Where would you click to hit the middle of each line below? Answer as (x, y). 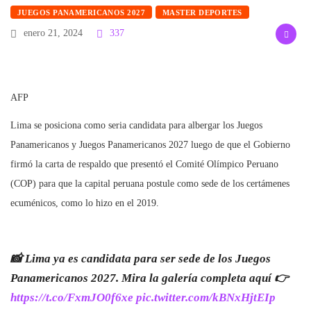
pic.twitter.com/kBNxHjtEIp (206, 297)
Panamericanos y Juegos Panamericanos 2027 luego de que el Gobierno (150, 145)
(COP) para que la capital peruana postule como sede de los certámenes (150, 184)
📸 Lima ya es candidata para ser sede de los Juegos (141, 259)
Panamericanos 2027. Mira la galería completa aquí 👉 (150, 278)
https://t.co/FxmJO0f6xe (72, 297)
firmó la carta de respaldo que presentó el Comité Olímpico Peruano (144, 164)
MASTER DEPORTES (202, 12)
